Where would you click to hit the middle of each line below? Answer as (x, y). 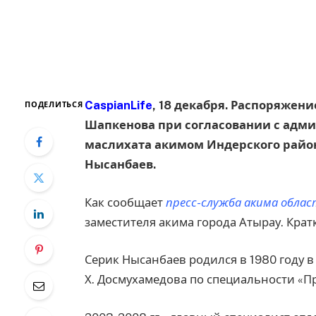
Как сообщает (125, 202)
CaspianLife (118, 105)
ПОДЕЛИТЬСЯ (54, 105)
